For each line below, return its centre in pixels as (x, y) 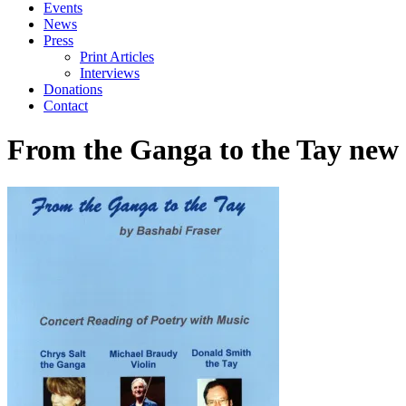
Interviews (110, 73)
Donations (73, 89)
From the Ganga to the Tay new (203, 150)
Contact (66, 106)
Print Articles (117, 57)
